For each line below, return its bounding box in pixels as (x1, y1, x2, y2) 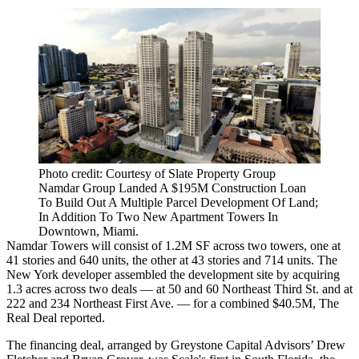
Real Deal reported (6, 311, 102, 325)
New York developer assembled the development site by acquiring (6, 268, 340, 282)
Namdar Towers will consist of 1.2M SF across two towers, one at (6, 239, 341, 253)
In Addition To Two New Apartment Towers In (38, 210, 278, 224)
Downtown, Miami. (38, 224, 139, 239)
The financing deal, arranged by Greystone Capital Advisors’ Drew (6, 338, 345, 353)
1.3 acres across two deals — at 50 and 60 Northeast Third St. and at (6, 282, 353, 296)
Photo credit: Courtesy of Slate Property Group (38, 167, 276, 181)
